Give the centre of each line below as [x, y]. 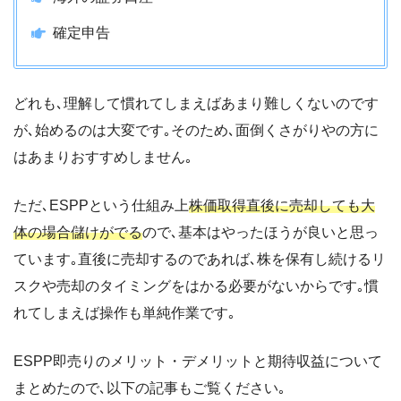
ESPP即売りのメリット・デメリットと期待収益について [198, 362]
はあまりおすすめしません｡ [103, 158]
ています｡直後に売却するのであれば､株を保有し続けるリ [200, 260]
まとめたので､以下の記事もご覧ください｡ [149, 388]
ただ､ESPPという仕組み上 [101, 206]
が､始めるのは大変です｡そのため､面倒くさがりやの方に [196, 131]
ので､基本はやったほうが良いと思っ [260, 233]
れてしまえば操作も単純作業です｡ [124, 313]
